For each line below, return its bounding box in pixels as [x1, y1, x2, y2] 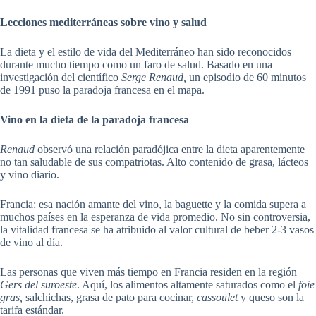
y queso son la [238, 291, 304, 304]
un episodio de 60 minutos [186, 71, 306, 84]
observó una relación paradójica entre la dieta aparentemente [35, 143, 305, 156]
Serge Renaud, [121, 71, 186, 84]
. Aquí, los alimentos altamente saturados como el [77, 279, 298, 291]
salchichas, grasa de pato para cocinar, [23, 291, 197, 304]
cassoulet [197, 291, 238, 304]
